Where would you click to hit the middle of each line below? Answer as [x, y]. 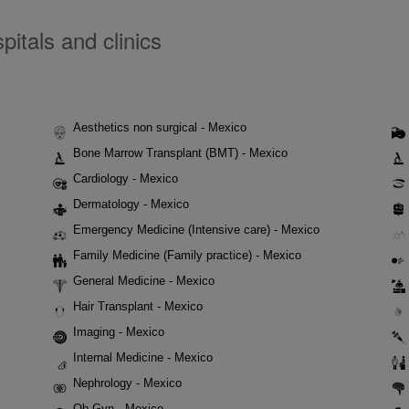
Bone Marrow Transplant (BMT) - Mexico [180, 153]
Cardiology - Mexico [126, 178]
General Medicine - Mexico [144, 281]
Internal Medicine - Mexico [143, 357]
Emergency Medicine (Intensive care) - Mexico [196, 230]
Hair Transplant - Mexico [138, 306]
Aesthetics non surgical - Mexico [160, 127]
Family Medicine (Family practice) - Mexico [187, 255]
